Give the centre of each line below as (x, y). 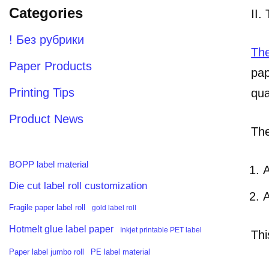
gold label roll (114, 208)
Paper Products (50, 66)
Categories (46, 13)
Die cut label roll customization (78, 186)
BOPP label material (49, 164)
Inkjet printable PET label (161, 230)
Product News (46, 119)
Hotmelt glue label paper (61, 229)
